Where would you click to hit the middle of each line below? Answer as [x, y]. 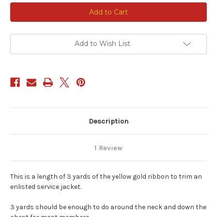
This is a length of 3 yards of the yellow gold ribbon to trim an [106, 177]
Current [22, 7]
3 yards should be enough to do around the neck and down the [108, 207]
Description [108, 121]
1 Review [108, 148]
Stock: [20, 16]
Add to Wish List [102, 44]
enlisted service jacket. [46, 187]
